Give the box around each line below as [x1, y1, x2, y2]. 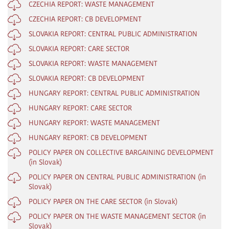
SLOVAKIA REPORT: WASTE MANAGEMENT [29, 58, 157, 68]
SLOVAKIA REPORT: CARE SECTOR [29, 43, 129, 54]
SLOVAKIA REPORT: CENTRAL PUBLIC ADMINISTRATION [29, 28, 197, 39]
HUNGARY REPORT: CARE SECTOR [29, 102, 132, 113]
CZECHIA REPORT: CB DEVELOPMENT [29, 13, 142, 24]
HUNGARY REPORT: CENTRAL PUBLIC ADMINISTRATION [29, 87, 200, 98]
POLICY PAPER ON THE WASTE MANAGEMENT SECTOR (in [29, 211, 206, 221]
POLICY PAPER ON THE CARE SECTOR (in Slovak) [29, 196, 177, 207]
